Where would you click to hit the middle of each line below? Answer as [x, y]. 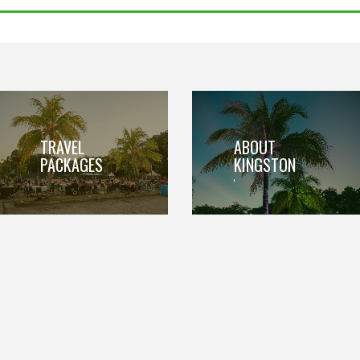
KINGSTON [265, 165]
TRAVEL [63, 147]
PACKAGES [72, 165]
